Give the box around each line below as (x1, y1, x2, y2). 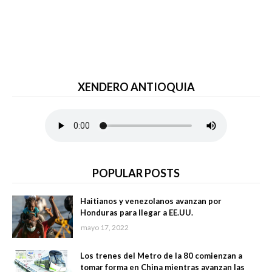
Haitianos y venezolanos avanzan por (80, 196, 222, 206)
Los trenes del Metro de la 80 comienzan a (80, 251, 242, 261)
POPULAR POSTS (92, 166, 180, 180)
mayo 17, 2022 (81, 223, 129, 233)
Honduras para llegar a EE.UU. (80, 208, 193, 218)
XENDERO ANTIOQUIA (77, 80, 195, 94)
